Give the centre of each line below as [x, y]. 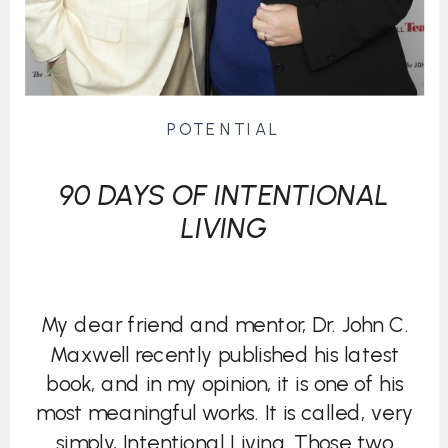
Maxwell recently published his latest [224, 354]
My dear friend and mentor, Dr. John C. [224, 325]
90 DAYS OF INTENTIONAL [224, 194]
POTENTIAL [224, 128]
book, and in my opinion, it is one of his [225, 383]
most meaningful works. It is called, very [225, 413]
